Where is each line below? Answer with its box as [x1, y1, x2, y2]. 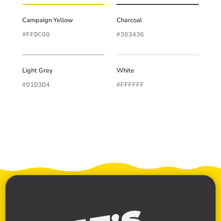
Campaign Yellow [22, 16, 73, 25]
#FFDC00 [22, 31, 50, 39]
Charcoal [116, 16, 142, 25]
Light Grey [22, 66, 53, 75]
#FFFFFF [116, 81, 144, 89]
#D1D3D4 [22, 81, 50, 89]
